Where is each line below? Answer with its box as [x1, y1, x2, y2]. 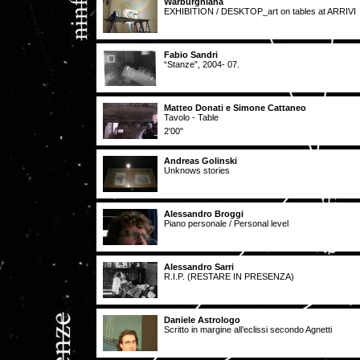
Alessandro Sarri [164, 262, 234, 272]
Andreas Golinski [164, 156, 237, 166]
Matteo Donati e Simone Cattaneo [164, 103, 306, 112]
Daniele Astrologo [164, 315, 240, 325]
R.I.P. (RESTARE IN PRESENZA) [164, 272, 294, 281]
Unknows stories [164, 166, 230, 175]
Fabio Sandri [164, 50, 218, 59]
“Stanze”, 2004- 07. [164, 59, 239, 69]
